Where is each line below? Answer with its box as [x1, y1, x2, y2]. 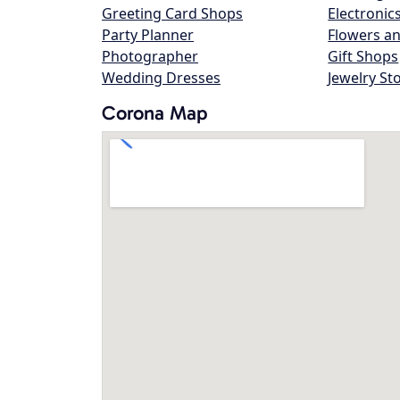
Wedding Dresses [102, 68, 221, 87]
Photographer [102, 46, 198, 66]
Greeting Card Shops [102, 4, 243, 23]
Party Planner [102, 25, 194, 45]
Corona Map [102, 101, 208, 125]
